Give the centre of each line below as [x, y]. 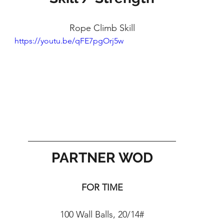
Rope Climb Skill [102, 28]
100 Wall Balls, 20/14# [102, 214]
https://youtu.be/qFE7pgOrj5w [69, 41]
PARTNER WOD [102, 157]
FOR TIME [102, 187]
